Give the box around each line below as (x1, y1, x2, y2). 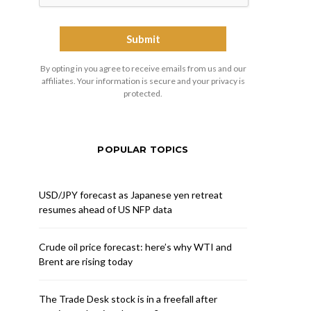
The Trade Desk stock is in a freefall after (39, 293, 217, 305)
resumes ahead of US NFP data (39, 203, 172, 215)
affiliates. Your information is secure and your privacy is (41, 76, 245, 86)
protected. (124, 88, 162, 99)
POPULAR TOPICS (97, 144, 189, 155)
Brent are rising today (39, 255, 133, 267)
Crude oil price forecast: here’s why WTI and (39, 241, 232, 253)
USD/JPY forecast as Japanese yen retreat (39, 189, 223, 201)
